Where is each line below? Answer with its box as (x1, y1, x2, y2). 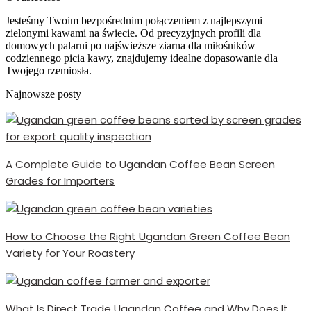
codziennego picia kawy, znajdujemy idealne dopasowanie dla (6, 51, 278, 64)
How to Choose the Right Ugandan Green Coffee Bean (6, 228, 290, 244)
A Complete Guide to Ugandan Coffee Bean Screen (6, 156, 275, 171)
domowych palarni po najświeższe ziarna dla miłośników (6, 39, 255, 51)
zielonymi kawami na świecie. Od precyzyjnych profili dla (6, 26, 261, 39)
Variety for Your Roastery (6, 245, 135, 260)
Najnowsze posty (6, 87, 81, 100)
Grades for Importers (6, 173, 115, 188)
